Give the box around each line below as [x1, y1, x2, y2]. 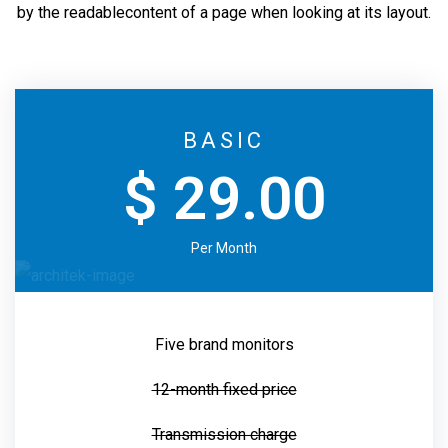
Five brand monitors [154, 334, 294, 354]
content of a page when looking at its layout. [125, 2, 431, 22]
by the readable [17, 2, 125, 22]
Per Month [191, 239, 257, 256]
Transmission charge [151, 424, 297, 444]
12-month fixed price [151, 379, 297, 399]
